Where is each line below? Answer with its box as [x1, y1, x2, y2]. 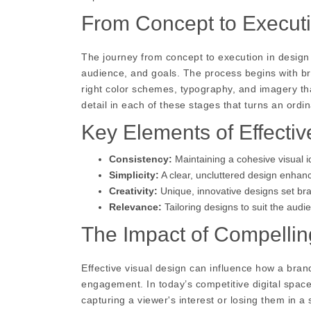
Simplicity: [109, 169, 159, 181]
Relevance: [109, 201, 162, 213]
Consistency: [109, 153, 172, 165]
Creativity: [109, 185, 158, 197]
